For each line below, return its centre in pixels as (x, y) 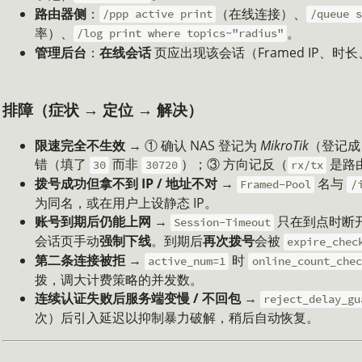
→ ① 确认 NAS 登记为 (193, 146)
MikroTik (284, 146)
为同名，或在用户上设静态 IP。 (126, 203)
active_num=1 (187, 261)
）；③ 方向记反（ (234, 164)
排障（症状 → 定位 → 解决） (103, 110)
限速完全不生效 (80, 146)
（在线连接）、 (261, 13)
